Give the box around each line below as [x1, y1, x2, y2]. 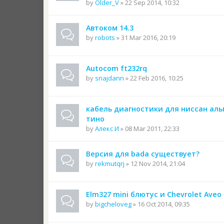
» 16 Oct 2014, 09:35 [131, 199, 190, 208]
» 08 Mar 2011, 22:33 [119, 124, 179, 133]
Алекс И [95, 124, 119, 133]
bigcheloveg [95, 199, 131, 208]
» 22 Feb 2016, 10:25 [124, 73, 183, 82]
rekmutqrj [95, 159, 124, 168]
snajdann [95, 73, 124, 82]
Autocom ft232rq [86, 63, 147, 73]
